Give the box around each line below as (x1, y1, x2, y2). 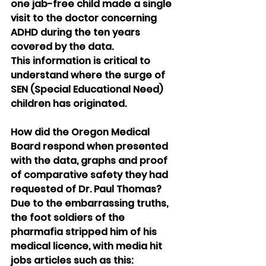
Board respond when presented (11, 140, 170, 154)
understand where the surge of (11, 68, 167, 83)
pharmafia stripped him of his (11, 225, 159, 239)
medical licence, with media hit (11, 239, 164, 254)
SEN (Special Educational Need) (11, 83, 165, 97)
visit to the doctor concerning (11, 11, 159, 26)
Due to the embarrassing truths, (11, 197, 170, 211)
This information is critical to (11, 54, 153, 68)
